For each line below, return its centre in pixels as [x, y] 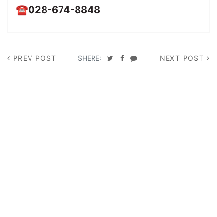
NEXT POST [182, 58]
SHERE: [90, 58]
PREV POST [35, 58]
